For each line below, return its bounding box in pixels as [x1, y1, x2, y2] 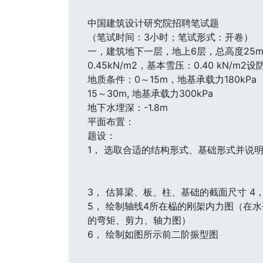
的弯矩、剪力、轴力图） [87, 214, 191, 226]
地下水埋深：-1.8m [87, 102, 168, 113]
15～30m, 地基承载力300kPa [87, 87, 213, 99]
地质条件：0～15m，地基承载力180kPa [87, 73, 257, 85]
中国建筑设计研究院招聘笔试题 [87, 17, 219, 29]
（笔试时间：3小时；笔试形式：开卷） [87, 31, 253, 43]
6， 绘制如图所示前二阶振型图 [87, 228, 218, 240]
